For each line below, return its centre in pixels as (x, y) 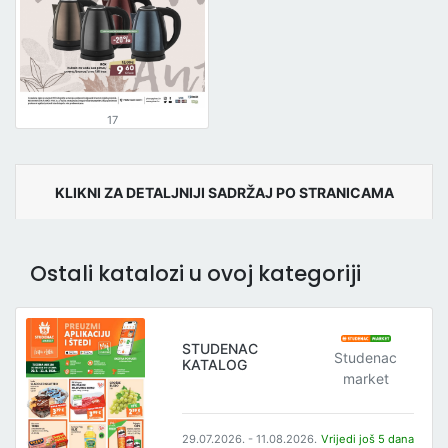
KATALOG (215, 365)
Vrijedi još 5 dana (368, 438)
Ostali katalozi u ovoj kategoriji (195, 274)
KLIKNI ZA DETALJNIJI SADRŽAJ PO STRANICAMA (224, 192)
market (365, 378)
